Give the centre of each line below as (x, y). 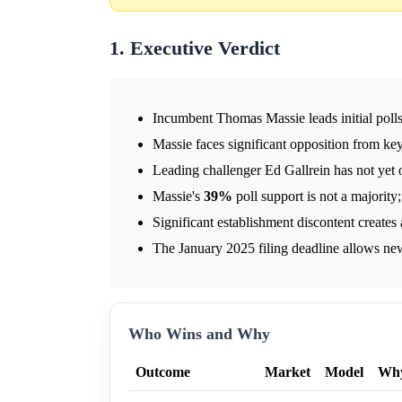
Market (288, 372)
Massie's (178, 197)
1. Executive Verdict (195, 49)
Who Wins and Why (199, 334)
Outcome (163, 372)
